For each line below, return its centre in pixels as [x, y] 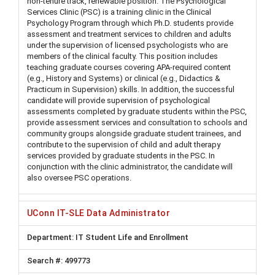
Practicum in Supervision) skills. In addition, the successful [131, 89]
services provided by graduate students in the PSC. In [121, 155]
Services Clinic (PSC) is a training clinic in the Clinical [119, 12]
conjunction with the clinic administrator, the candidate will [130, 166]
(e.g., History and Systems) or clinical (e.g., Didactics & [124, 78]
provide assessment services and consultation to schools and [137, 122]
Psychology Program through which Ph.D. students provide [130, 23]
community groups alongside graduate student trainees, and [134, 133]
